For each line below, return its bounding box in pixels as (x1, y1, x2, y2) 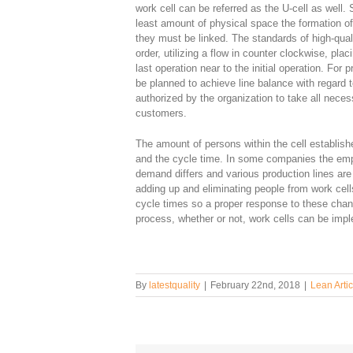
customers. (136, 107, 187, 120)
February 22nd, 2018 (210, 280, 300, 292)
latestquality (149, 280, 200, 292)
